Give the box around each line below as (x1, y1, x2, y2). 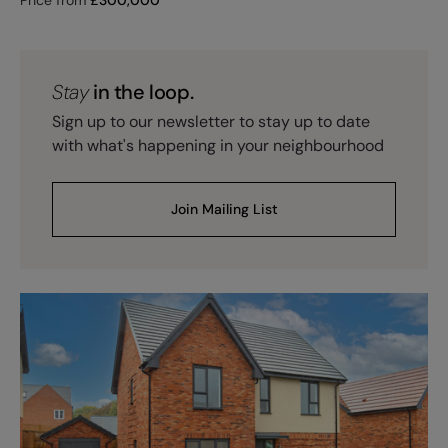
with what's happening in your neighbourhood (52, 134, 384, 156)
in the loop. (88, 78, 194, 105)
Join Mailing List (170, 199, 278, 218)
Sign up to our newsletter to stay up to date (52, 110, 370, 132)
